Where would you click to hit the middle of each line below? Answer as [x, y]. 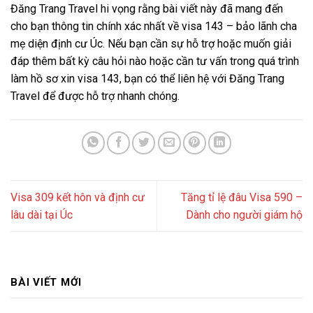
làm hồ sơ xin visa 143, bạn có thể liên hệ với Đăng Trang [147, 78]
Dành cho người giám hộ [244, 215]
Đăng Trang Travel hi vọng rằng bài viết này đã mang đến [147, 8]
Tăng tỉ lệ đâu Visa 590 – [242, 198]
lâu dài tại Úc [42, 215]
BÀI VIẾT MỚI [46, 283]
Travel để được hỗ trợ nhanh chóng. [95, 96]
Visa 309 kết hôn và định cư [78, 198]
